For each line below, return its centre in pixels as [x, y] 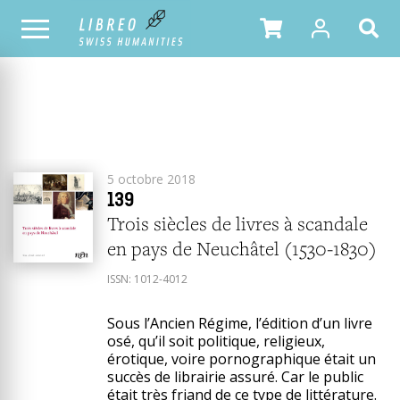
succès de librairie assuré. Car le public [235, 377]
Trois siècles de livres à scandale [112, 223]
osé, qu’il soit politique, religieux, [216, 341]
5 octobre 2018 [151, 179]
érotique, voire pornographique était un [241, 359]
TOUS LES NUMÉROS [64, 28]
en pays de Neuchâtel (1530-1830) [242, 248]
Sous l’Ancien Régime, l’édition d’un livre [239, 323]
